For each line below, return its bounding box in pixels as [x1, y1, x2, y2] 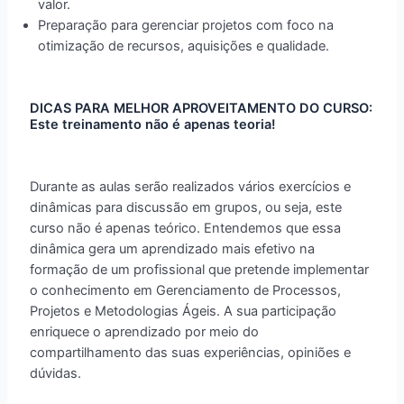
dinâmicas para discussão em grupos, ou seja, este [30, 198, 343, 216]
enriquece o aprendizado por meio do [30, 323, 260, 340]
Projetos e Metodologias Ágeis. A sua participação [30, 302, 337, 319]
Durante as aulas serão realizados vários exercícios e [30, 178, 352, 195]
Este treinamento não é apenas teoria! [30, 116, 277, 133]
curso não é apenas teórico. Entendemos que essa [30, 219, 342, 236]
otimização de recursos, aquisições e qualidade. [38, 37, 330, 54]
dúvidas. [30, 364, 82, 381]
